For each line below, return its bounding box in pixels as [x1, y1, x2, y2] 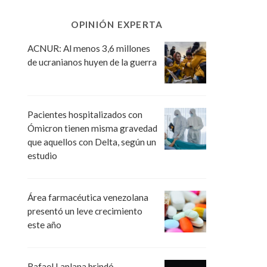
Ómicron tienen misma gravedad [27, 122, 157, 133]
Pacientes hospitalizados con [27, 108, 142, 120]
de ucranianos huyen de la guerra [27, 56, 157, 67]
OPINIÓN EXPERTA [70, 18, 163, 30]
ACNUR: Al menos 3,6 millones [27, 42, 150, 54]
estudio [27, 150, 57, 161]
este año [27, 219, 61, 231]
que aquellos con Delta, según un [27, 136, 156, 147]
